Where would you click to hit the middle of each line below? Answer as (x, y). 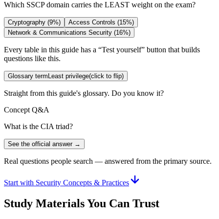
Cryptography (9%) (34, 22)
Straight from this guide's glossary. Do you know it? (84, 93)
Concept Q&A (27, 109)
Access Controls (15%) (101, 22)
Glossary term (28, 76)
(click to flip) (106, 76)
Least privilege (68, 76)
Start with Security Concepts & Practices (66, 182)
